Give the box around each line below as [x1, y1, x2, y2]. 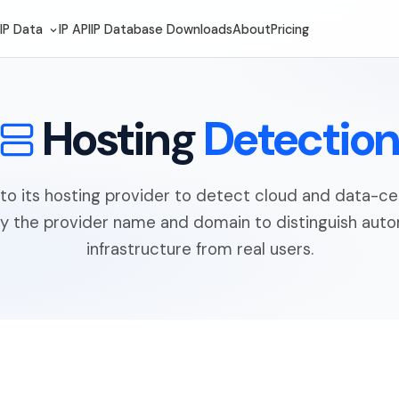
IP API [59, 20, 92, 37]
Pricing [271, 20, 310, 37]
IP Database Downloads [91, 20, 233, 37]
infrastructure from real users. [85, 239, 313, 260]
